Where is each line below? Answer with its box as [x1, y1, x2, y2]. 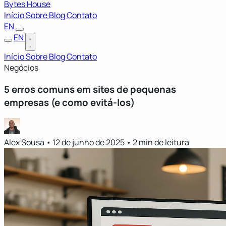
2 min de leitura [133, 137, 189, 148]
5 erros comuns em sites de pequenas [4, 82, 176, 96]
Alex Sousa [4, 137, 46, 148]
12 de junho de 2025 [52, 137, 125, 148]
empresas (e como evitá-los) [4, 95, 135, 109]
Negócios [4, 62, 38, 73]
